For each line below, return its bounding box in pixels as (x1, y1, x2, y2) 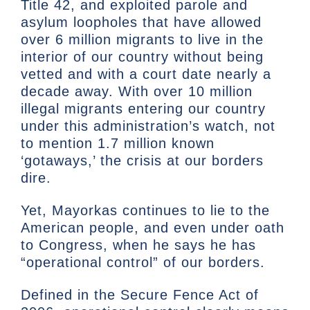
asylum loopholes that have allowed (21, 15, 262, 30)
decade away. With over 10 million (21, 84, 253, 100)
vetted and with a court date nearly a (21, 66, 271, 82)
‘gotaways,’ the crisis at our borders (21, 153, 264, 169)
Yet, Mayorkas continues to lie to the (21, 203, 270, 219)
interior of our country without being (21, 49, 264, 65)
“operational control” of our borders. (21, 255, 270, 271)
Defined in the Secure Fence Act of (21, 287, 259, 303)
